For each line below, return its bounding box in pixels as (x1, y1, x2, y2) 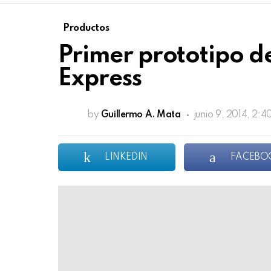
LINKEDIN (105, 152, 148, 163)
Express (58, 67, 142, 91)
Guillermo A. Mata (100, 110, 181, 120)
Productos (63, 24, 109, 34)
